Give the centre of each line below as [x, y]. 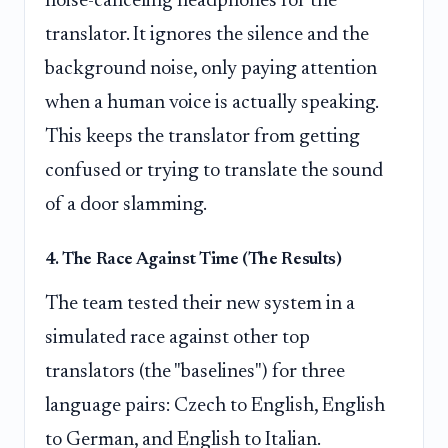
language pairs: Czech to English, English [215, 405]
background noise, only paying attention [211, 68]
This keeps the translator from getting [202, 136]
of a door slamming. [126, 204]
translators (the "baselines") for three [195, 371]
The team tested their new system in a [200, 303]
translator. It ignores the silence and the [207, 34]
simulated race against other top [177, 337]
